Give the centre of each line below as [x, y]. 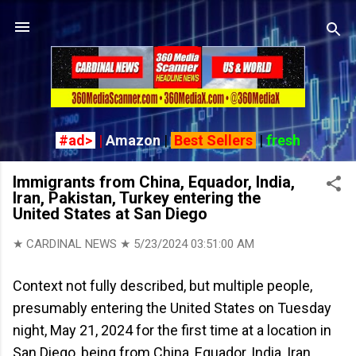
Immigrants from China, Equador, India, [154, 182]
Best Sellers [213, 141]
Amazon [133, 141]
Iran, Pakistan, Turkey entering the [137, 198]
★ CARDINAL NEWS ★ [73, 244]
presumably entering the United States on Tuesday [172, 308]
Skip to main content [178, 20]
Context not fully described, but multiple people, [163, 286]
